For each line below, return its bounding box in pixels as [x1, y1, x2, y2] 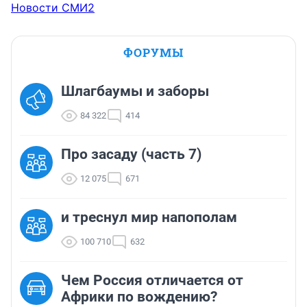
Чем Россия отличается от [61, 272, 243, 289]
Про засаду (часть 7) [61, 146, 201, 163]
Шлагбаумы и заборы [61, 83, 209, 100]
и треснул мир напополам [61, 209, 237, 226]
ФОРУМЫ [123, 45, 184, 61]
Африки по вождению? [61, 288, 217, 306]
